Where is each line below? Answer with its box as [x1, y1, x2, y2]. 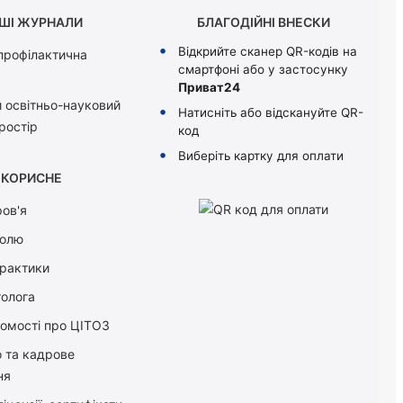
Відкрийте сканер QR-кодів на [178, 44, 358, 59]
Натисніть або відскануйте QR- [178, 105, 364, 121]
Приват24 [178, 80, 241, 95]
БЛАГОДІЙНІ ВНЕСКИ [197, 14, 331, 31]
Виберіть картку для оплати [178, 148, 345, 164]
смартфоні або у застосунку [178, 62, 349, 77]
